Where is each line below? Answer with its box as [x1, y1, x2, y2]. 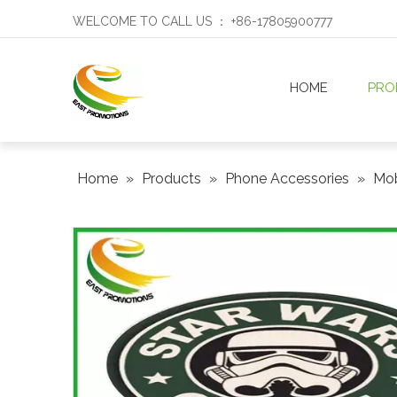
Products [142, 170, 201, 188]
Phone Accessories [225, 170, 349, 188]
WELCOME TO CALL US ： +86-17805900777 [73, 14, 332, 28]
